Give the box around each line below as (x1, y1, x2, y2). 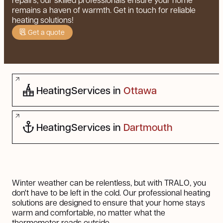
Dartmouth (123, 120, 173, 134)
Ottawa (123, 83, 157, 97)
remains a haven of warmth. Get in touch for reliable (12, 4, 196, 15)
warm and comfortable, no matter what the (12, 207, 165, 218)
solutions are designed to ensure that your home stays (12, 197, 205, 208)
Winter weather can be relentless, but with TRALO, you (12, 177, 206, 188)
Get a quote (28, 27, 65, 37)
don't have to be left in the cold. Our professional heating (12, 187, 210, 198)
